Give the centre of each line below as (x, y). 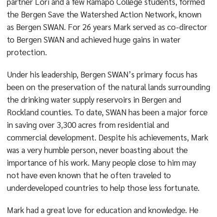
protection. (27, 52)
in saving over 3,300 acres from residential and (88, 124)
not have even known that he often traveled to (89, 175)
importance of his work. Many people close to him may (101, 162)
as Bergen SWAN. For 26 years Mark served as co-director (107, 27)
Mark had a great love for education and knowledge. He (102, 210)
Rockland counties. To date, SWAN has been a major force (107, 112)
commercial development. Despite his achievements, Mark (107, 137)
